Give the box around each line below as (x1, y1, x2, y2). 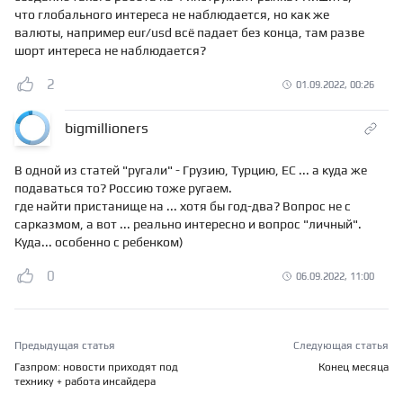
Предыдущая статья (14, 339, 115, 353)
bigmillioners (65, 120, 148, 138)
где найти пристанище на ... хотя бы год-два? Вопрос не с (14, 199, 351, 214)
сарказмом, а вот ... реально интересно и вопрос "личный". (14, 217, 362, 232)
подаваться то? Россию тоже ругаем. (14, 181, 232, 196)
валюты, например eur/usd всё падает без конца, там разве (14, 25, 364, 40)
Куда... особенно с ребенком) (14, 235, 184, 250)
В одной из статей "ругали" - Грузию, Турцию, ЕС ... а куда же (14, 163, 367, 178)
